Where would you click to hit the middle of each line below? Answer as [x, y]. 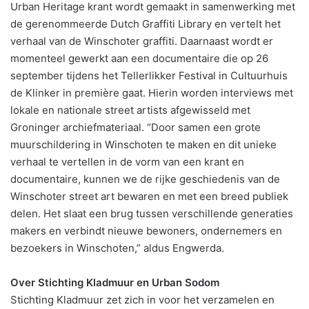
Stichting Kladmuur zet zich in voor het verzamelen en [142, 300]
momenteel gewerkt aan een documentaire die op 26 [139, 59]
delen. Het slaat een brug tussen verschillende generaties [152, 214]
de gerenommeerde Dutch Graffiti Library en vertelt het [146, 24]
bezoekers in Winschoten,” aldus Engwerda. [117, 248]
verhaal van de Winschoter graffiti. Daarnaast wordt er [142, 41]
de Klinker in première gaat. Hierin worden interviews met [152, 93]
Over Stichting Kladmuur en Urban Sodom [115, 283]
